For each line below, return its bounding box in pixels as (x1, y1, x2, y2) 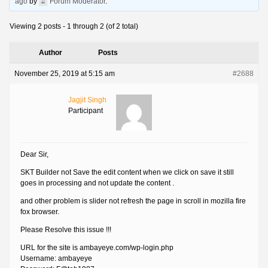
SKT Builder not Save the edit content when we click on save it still (20, 168, 234, 177)
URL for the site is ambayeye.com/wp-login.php (20, 243, 173, 252)
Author (38, 48, 62, 57)
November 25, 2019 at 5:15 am (14, 69, 115, 78)
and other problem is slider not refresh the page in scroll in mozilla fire (20, 197, 246, 206)
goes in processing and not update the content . (20, 179, 174, 188)
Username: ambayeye (20, 254, 92, 263)
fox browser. (20, 208, 59, 217)
